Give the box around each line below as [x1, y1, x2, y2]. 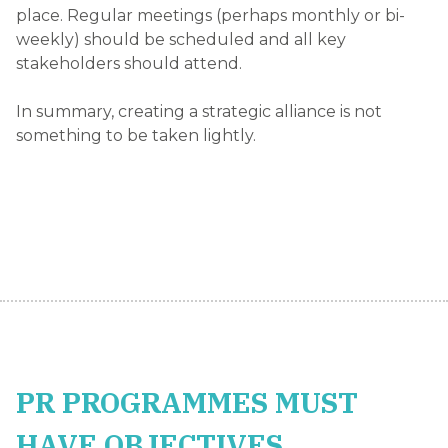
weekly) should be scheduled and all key [16, 29, 346, 49]
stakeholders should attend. [16, 53, 242, 73]
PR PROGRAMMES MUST [16, 383, 358, 421]
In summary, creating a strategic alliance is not [16, 101, 382, 121]
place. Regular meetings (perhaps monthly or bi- [16, 5, 405, 25]
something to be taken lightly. [16, 125, 256, 145]
